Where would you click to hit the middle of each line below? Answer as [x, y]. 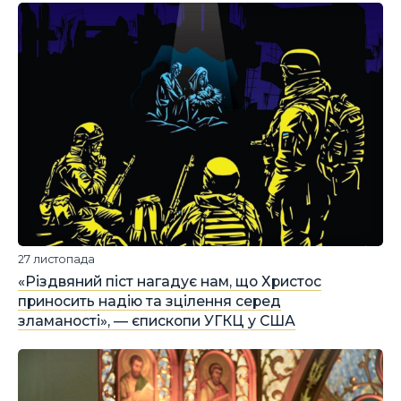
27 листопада [56, 260]
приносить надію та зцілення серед [149, 301]
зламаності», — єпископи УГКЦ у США [157, 321]
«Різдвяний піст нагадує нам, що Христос [170, 282]
